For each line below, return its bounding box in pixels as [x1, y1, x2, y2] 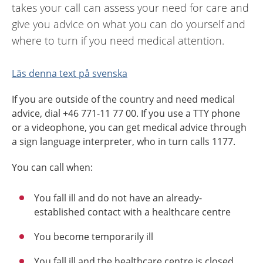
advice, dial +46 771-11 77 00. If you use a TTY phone [12, 107, 240, 120]
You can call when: [12, 161, 93, 174]
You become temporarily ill [34, 230, 153, 243]
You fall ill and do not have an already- [34, 191, 202, 204]
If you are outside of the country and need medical [12, 93, 235, 106]
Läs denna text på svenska [12, 67, 127, 80]
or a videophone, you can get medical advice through [12, 121, 247, 134]
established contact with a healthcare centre [34, 205, 231, 218]
